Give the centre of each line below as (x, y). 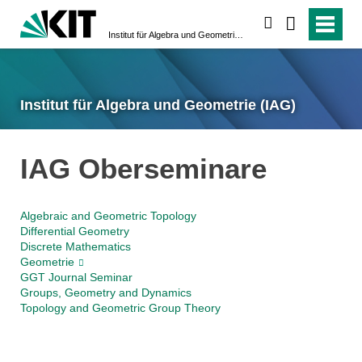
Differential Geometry (74, 232)
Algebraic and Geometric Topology (108, 216)
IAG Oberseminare (143, 168)
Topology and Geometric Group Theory (120, 308)
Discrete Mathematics (75, 247)
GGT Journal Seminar (76, 278)
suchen (294, 23)
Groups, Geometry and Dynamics (105, 293)
